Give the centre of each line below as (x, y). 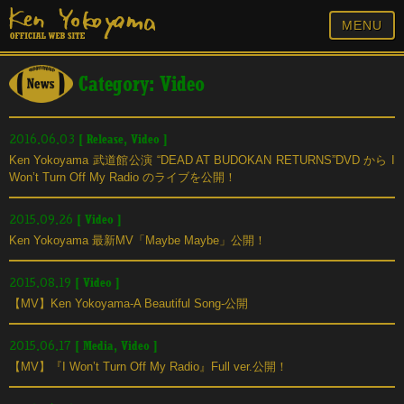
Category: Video (138, 86)
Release (105, 139)
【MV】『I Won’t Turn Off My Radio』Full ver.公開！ (148, 366)
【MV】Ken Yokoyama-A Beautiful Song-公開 (129, 303)
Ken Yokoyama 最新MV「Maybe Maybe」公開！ (138, 240)
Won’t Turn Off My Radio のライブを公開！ (123, 177)
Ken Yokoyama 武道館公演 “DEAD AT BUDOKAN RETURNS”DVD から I (202, 160)
